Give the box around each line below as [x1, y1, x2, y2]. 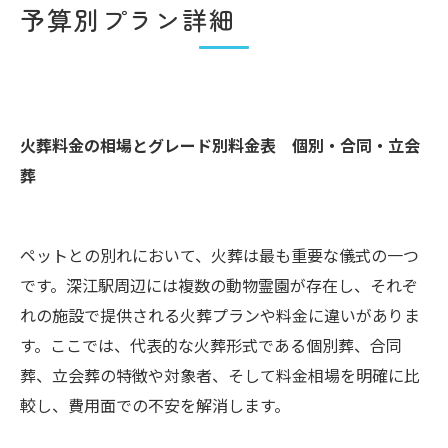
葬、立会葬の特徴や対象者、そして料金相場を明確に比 [20, 362, 420, 387]
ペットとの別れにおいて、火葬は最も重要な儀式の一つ [20, 242, 419, 267]
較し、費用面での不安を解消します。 [20, 392, 290, 417]
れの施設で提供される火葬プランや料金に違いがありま [20, 302, 420, 327]
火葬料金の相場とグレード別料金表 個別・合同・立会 [20, 132, 420, 157]
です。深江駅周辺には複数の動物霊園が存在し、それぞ [20, 272, 418, 297]
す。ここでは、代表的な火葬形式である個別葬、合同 [20, 332, 402, 357]
